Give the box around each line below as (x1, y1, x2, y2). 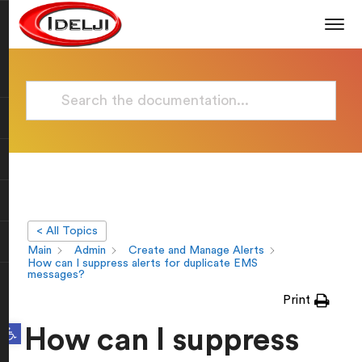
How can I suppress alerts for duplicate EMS (27, 258, 258, 269)
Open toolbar (3, 320, 48, 333)
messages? (27, 269, 85, 280)
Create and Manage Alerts (128, 245, 264, 257)
